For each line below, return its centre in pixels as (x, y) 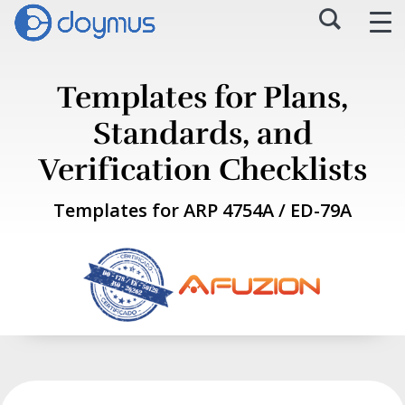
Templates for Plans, (202, 98)
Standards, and (202, 134)
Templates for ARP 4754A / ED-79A (202, 210)
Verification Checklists (202, 170)
